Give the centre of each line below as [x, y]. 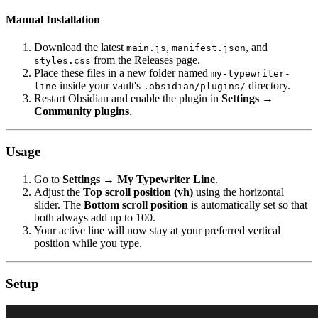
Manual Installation [53, 20]
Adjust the [59, 192]
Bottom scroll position [136, 204]
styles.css [62, 61]
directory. [268, 86]
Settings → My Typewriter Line [139, 179]
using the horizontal [238, 192]
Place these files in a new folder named [122, 73]
